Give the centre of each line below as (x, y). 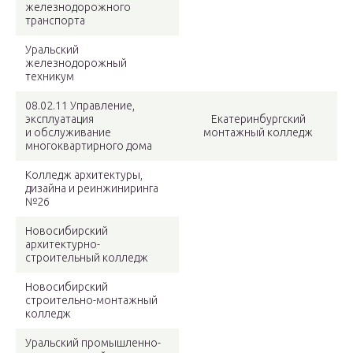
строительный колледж (87, 258)
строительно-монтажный (91, 301)
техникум (50, 77)
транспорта (55, 21)
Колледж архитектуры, (84, 175)
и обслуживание (68, 133)
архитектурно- (63, 245)
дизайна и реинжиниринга (92, 189)
